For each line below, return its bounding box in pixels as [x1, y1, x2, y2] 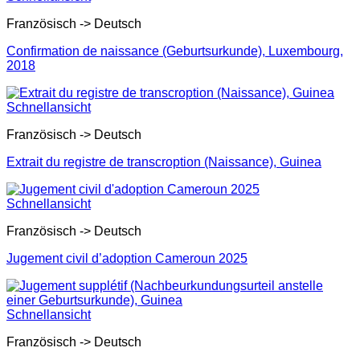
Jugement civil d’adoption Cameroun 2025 [6, 252, 247, 265]
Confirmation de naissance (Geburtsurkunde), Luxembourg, [6, 44, 343, 58]
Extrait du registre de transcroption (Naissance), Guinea [6, 155, 321, 169]
